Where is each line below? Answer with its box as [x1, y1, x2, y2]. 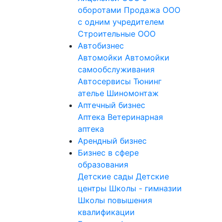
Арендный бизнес [78, 136, 147, 146]
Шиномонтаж [107, 88, 159, 98]
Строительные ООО [78, 29, 156, 39]
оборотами [78, 5, 124, 15]
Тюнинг [133, 76, 162, 86]
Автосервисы [78, 76, 133, 86]
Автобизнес [78, 41, 124, 51]
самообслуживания [78, 64, 155, 74]
